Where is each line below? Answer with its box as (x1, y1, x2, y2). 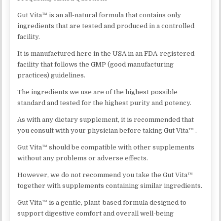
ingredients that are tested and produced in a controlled (17, 22, 195, 30)
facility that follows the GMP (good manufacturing (17, 60, 174, 68)
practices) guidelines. (17, 71, 86, 79)
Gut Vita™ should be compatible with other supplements (17, 143, 195, 151)
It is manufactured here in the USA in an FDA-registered (17, 49, 195, 57)
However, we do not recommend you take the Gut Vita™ (17, 171, 193, 179)
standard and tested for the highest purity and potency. (17, 99, 192, 107)
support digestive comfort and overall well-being (17, 209, 174, 217)
